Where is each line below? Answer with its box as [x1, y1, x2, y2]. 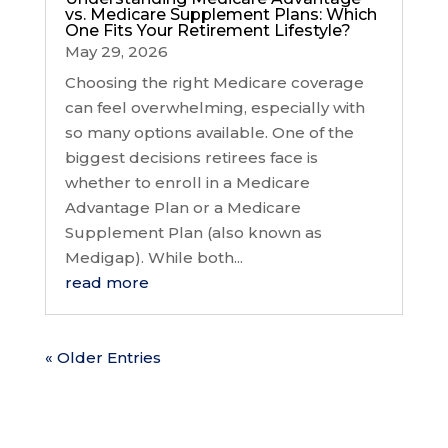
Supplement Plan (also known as [64, 222, 322, 242]
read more [64, 272, 149, 292]
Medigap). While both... [64, 247, 243, 267]
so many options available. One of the [64, 122, 354, 142]
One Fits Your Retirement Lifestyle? [64, 20, 351, 40]
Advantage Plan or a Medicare [64, 197, 301, 217]
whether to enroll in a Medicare [64, 172, 310, 192]
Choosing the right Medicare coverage [64, 72, 364, 92]
